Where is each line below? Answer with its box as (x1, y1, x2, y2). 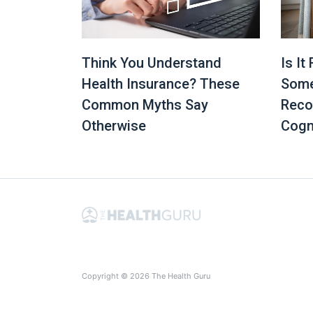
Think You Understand (82, 54, 221, 72)
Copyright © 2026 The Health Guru (82, 271, 210, 282)
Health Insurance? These (82, 75, 240, 93)
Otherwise (82, 117, 146, 135)
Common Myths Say (82, 96, 208, 114)
